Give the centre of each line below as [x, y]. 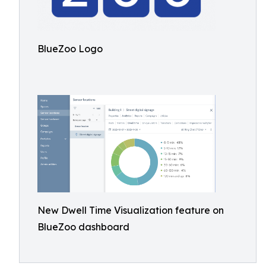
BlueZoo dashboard [83, 227]
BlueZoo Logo [70, 49]
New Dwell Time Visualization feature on [131, 210]
